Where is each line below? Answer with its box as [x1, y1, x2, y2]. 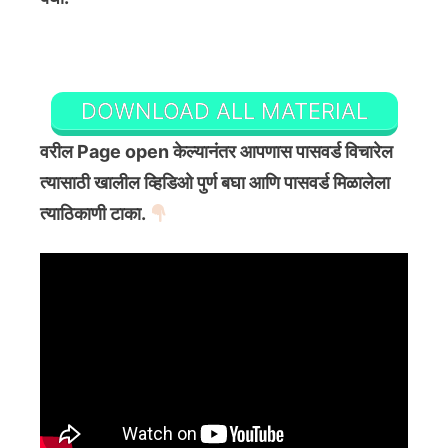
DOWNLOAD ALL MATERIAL [80, 97, 368, 124]
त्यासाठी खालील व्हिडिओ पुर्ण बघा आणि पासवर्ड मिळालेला [40, 172, 390, 194]
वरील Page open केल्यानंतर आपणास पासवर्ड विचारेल [40, 141, 393, 163]
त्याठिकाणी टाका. [40, 203, 149, 225]
